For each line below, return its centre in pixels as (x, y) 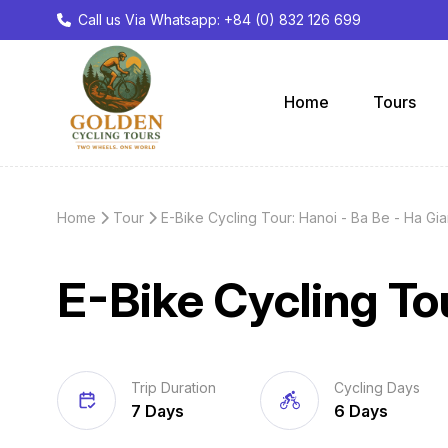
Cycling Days (377, 387)
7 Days (157, 410)
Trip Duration (173, 387)
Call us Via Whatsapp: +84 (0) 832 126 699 (219, 19)
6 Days (361, 410)
